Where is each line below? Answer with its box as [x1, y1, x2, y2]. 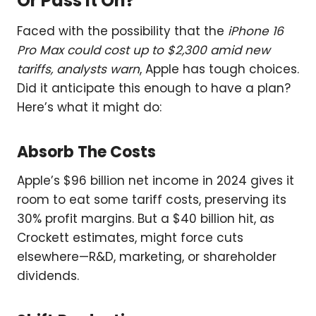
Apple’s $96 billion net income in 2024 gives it [17, 172, 294, 190]
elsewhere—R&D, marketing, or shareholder [17, 248, 276, 266]
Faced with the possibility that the [17, 23, 228, 40]
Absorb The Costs [17, 141, 156, 164]
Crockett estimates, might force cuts [17, 229, 243, 247]
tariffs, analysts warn [17, 61, 140, 78]
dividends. [17, 267, 79, 285]
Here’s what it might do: [17, 99, 162, 116]
